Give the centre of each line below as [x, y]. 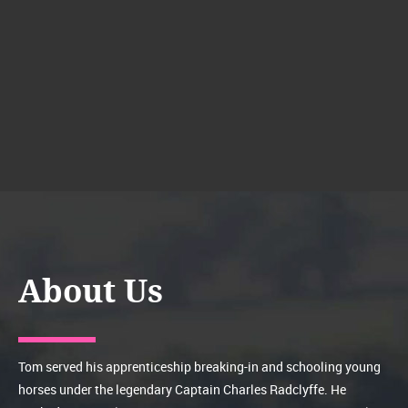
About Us [91, 291]
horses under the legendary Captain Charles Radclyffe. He [182, 389]
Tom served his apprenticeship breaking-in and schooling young [199, 366]
